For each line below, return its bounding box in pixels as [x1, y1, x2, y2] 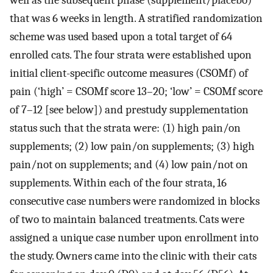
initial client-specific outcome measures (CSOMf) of [10, 66, 248, 80]
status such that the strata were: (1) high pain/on [10, 121, 241, 135]
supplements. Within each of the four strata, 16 [10, 176, 227, 190]
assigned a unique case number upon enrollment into [10, 231, 258, 245]
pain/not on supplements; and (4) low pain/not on [10, 158, 248, 172]
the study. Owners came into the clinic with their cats [10, 249, 257, 263]
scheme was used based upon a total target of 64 [10, 30, 232, 44]
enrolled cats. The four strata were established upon [10, 48, 252, 62]
